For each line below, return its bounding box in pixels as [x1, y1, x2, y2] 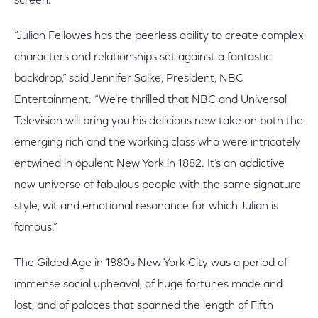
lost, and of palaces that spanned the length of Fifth [14, 300, 273, 312]
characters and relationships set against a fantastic [14, 52, 271, 63]
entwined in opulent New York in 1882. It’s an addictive [14, 158, 285, 170]
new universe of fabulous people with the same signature [14, 180, 301, 191]
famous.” [14, 222, 57, 234]
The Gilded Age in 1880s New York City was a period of [14, 258, 287, 269]
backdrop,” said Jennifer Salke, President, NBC [14, 73, 243, 84]
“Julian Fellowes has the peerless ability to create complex [14, 31, 304, 42]
